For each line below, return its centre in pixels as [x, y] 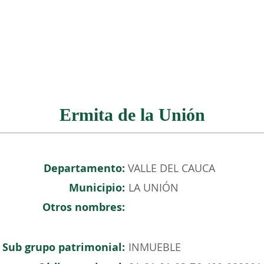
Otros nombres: [84, 207]
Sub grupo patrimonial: [64, 247]
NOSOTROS [52, 29]
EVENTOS [236, 29]
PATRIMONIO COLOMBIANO [146, 29]
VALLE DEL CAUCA [171, 168]
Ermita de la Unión [132, 115]
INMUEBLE [155, 247]
